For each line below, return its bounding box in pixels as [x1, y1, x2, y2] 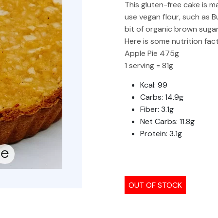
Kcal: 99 [140, 80, 167, 90]
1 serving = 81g [125, 60, 173, 71]
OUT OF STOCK [128, 180, 182, 190]
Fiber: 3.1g [140, 104, 174, 114]
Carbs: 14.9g [140, 92, 183, 102]
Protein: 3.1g [140, 128, 182, 139]
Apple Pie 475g [125, 48, 179, 58]
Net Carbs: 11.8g [140, 116, 195, 127]
